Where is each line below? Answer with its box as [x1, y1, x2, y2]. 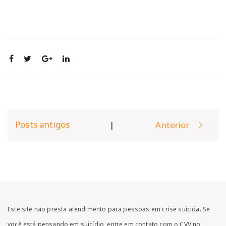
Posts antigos [15, 118, 70, 130]
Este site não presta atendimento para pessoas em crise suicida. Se [8, 204, 210, 213]
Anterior [155, 119, 190, 131]
